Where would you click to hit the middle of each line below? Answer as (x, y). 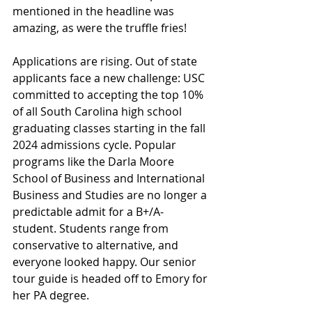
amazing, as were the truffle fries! (100, 28)
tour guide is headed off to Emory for (111, 279)
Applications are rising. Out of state (106, 61)
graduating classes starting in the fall (110, 128)
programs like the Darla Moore (95, 162)
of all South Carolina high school (99, 111)
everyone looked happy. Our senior (106, 262)
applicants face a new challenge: (98, 78)
